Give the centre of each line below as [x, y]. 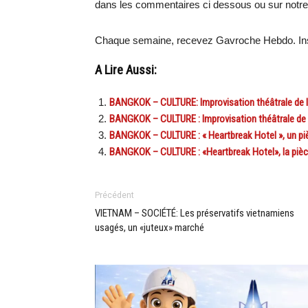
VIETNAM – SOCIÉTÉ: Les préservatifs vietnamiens [195, 213]
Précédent [114, 195]
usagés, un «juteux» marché [150, 228]
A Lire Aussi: [126, 70]
